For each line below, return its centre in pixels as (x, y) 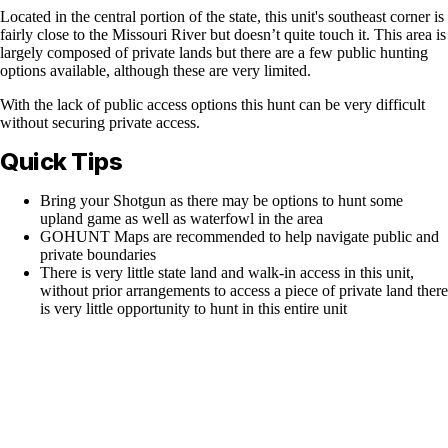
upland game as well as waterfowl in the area (181, 218)
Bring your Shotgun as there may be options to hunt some (221, 200)
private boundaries (98, 254)
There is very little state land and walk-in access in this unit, (227, 272)
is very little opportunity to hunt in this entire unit (193, 308)
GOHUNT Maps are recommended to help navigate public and (239, 236)
